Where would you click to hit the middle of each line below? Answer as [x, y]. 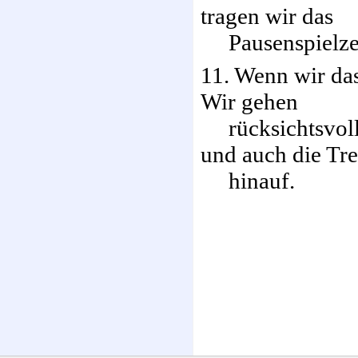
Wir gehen [249, 101]
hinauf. [248, 181]
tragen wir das [267, 16]
